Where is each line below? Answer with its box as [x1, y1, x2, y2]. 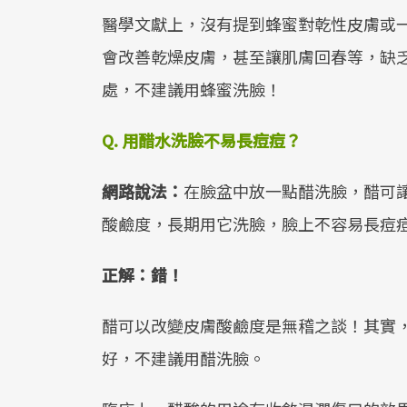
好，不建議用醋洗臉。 [102, 345, 265, 370]
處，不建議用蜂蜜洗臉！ [102, 76, 282, 101]
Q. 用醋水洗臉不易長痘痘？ [102, 127, 302, 152]
